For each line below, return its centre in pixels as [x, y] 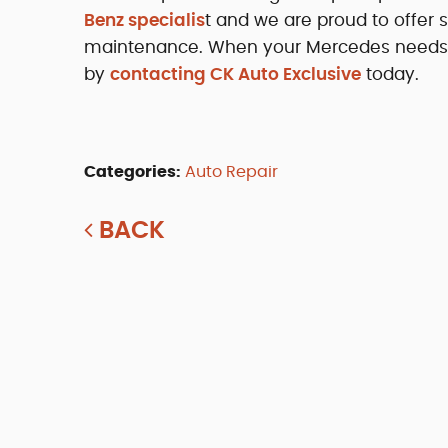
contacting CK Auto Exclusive [235, 74]
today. [390, 74]
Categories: [132, 171]
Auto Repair [231, 171]
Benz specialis [144, 20]
